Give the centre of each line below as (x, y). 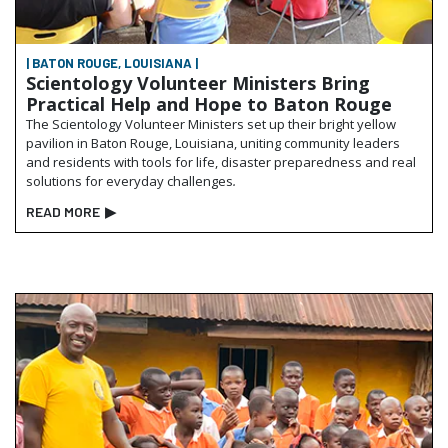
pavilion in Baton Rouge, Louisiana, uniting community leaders (213, 142)
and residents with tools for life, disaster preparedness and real (221, 161)
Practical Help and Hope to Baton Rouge (209, 103)
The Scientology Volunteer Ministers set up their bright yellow (211, 123)
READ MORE (63, 211)
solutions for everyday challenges (129, 180)
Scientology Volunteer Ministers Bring (198, 82)
